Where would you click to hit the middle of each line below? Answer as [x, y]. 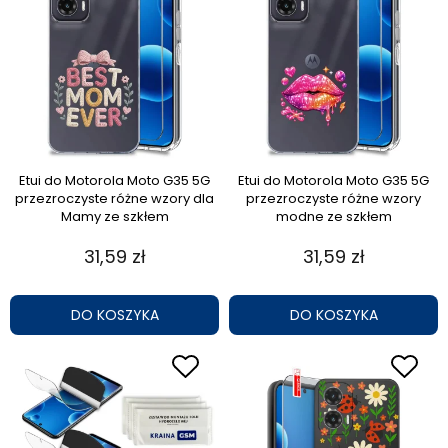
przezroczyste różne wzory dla [114, 199]
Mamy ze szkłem [114, 217]
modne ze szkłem [333, 217]
